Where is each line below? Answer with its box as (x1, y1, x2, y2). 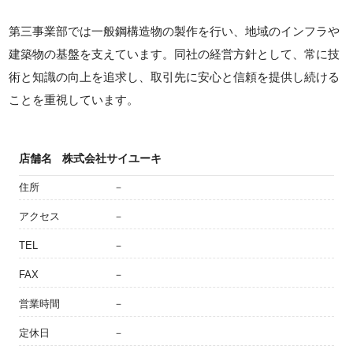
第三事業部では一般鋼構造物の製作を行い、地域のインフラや (9, 24, 340, 38)
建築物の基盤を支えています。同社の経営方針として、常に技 (9, 47, 340, 61)
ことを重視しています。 (9, 93, 139, 106)
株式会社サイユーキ (62, 152, 162, 165)
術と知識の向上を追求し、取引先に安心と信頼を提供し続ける (9, 70, 340, 84)
